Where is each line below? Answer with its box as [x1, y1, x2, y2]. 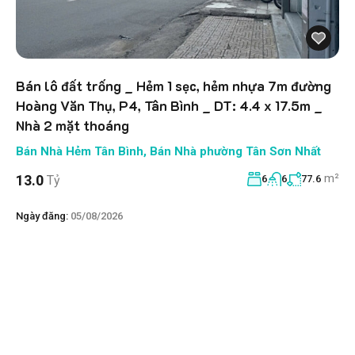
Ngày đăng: [16, 209, 68, 222]
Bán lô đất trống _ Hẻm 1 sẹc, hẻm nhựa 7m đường [16, 76, 331, 94]
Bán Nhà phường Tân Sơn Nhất [150, 143, 321, 158]
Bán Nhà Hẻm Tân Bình [16, 143, 143, 158]
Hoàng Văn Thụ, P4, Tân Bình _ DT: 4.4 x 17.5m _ [16, 96, 323, 114]
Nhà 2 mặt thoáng [16, 116, 129, 134]
